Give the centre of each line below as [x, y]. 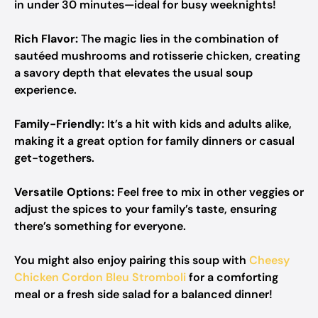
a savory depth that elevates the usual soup [133, 73]
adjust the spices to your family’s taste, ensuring [146, 209]
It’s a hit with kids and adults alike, [198, 124]
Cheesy [269, 260]
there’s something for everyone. [100, 226]
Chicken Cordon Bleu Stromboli [100, 277]
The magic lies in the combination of [179, 39]
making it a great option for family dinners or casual [154, 141]
